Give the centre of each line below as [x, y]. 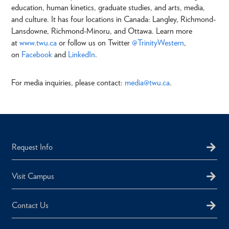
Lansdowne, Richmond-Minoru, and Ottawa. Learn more [102, 31]
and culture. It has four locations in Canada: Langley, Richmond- [113, 19]
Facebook [37, 55]
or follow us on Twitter [94, 43]
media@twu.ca [147, 83]
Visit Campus [33, 176]
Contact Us [30, 205]
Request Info [32, 147]
